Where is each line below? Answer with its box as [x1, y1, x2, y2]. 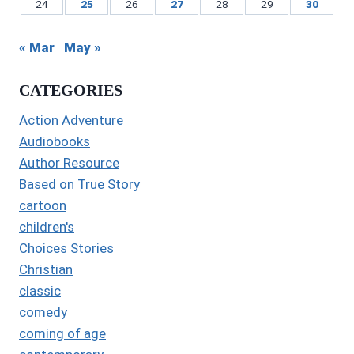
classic [19, 283, 61, 299]
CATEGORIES [19, 81, 122, 100]
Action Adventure [19, 112, 123, 129]
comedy [19, 304, 67, 321]
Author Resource [19, 155, 119, 171]
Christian [19, 262, 73, 278]
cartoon [19, 198, 66, 214]
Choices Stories [19, 240, 114, 257]
